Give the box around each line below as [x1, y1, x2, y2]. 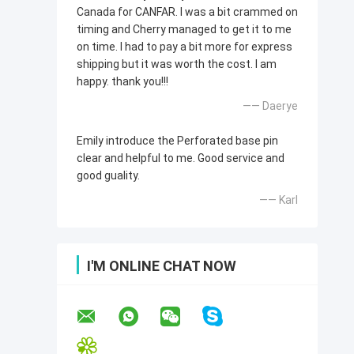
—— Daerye [243, 100, 298, 113]
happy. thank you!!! [77, 75, 168, 88]
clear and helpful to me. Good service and [77, 152, 284, 165]
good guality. [77, 169, 140, 183]
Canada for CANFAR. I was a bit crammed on [77, 6, 298, 19]
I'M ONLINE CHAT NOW [87, 258, 236, 275]
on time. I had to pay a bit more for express [77, 40, 292, 54]
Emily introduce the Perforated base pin [77, 134, 278, 148]
